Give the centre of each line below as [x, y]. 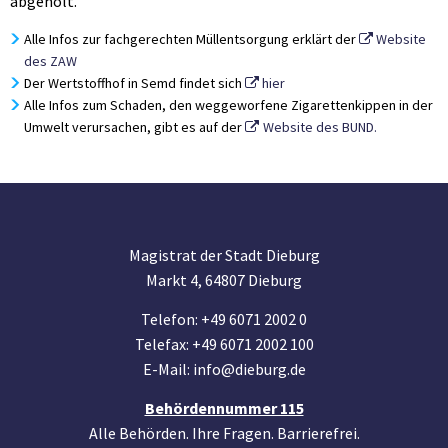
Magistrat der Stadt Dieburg [224, 254]
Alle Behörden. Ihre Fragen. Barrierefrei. [224, 432]
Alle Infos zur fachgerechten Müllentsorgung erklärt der [191, 38]
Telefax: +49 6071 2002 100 [224, 343]
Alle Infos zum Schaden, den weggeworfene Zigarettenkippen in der [228, 104]
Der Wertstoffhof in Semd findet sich [134, 82]
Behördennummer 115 [224, 407]
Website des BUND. [319, 126]
